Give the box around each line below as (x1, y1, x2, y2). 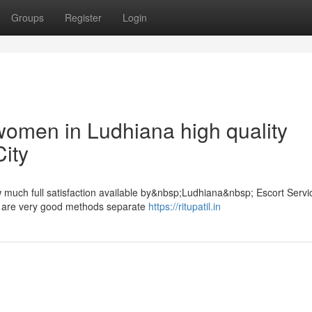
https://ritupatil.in (148, 199, 221, 213)
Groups (11, 10, 44, 24)
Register (65, 10, 102, 24)
